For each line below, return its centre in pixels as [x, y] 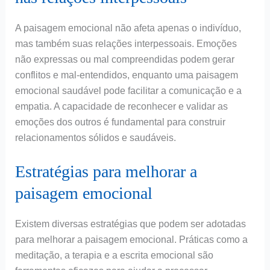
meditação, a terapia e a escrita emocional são [114, 256]
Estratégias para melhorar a [106, 172]
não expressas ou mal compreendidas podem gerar [124, 59]
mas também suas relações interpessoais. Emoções [126, 43]
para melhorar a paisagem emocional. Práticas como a [131, 240]
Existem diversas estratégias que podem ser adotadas [130, 224]
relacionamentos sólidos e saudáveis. [95, 137]
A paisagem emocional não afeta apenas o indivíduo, [128, 28]
